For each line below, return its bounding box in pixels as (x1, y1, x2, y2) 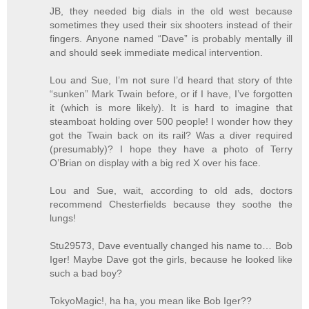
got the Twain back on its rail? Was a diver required (50, 129, 292, 141)
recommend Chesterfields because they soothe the (50, 198, 292, 210)
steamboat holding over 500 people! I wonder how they (50, 115, 292, 127)
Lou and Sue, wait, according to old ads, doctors (50, 184, 292, 196)
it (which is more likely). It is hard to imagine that (50, 101, 292, 113)
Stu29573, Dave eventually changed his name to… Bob (50, 239, 292, 251)
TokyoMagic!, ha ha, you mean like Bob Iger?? (50, 295, 252, 306)
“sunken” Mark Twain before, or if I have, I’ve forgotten (50, 88, 292, 99)
